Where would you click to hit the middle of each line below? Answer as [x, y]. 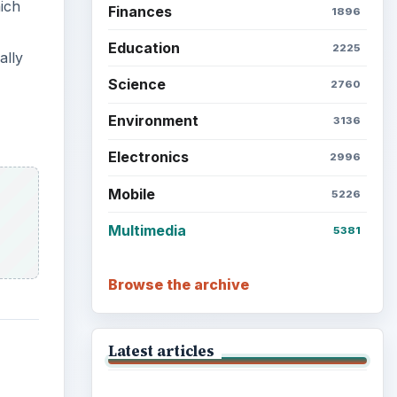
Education [144, 47]
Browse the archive [178, 285]
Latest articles [161, 351]
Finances [140, 11]
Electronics [148, 157]
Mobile [131, 194]
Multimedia [147, 230]
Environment [153, 121]
